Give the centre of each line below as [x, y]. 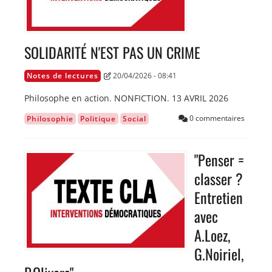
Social [134, 119]
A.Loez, [212, 235]
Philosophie [50, 119]
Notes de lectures [63, 76]
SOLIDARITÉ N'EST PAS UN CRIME [112, 53]
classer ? [219, 179]
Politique [98, 119]
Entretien [219, 198]
